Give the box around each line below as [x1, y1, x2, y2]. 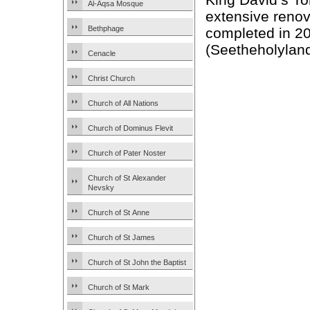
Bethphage [88, 24, 124, 33]
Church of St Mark [88, 283, 149, 291]
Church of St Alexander [88, 174, 166, 182]
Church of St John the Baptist [88, 258, 186, 266]
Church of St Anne [88, 208, 149, 217]
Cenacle [88, 49, 116, 57]
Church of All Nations [88, 99, 158, 107]
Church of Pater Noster [88, 149, 166, 157]
